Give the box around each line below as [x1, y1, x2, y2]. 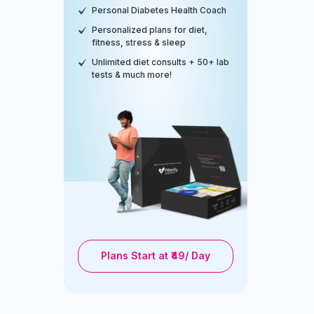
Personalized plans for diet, [92, 24, 207, 35]
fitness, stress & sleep [92, 36, 186, 48]
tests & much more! [92, 69, 172, 80]
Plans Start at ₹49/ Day [101, 250, 210, 262]
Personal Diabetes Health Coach [92, 4, 226, 15]
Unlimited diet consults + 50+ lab [92, 56, 229, 67]
